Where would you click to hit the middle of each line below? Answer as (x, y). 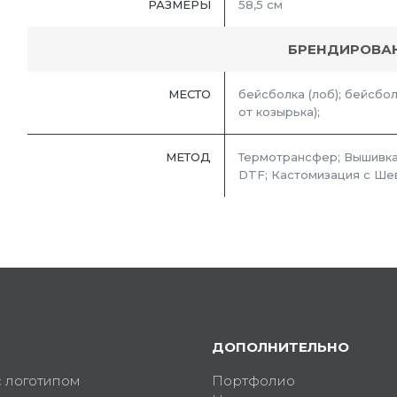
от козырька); (279, 112)
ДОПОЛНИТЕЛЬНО (280, 347)
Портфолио (253, 381)
